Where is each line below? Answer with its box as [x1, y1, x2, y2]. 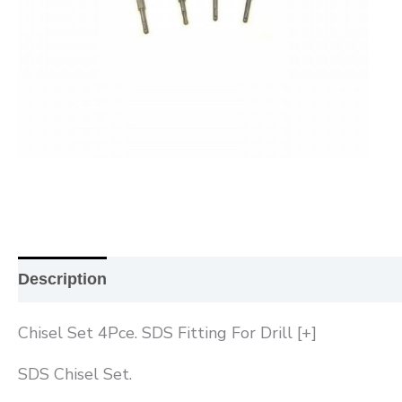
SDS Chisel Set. [18, 363, 132, 385]
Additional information [127, 269, 300, 288]
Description [18, 269, 107, 288]
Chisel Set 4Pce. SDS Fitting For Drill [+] [18, 321, 317, 344]
